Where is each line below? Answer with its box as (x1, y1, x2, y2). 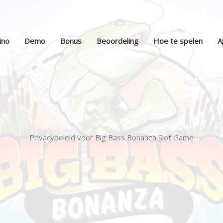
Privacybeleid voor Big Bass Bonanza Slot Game (29, 132, 194, 142)
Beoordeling (97, 35, 138, 46)
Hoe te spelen (153, 35, 203, 46)
